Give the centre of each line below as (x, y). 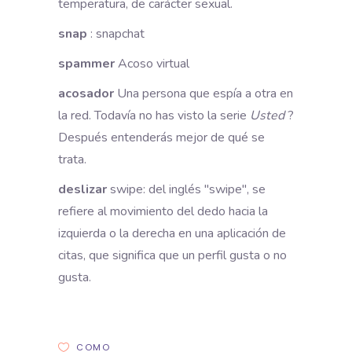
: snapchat (116, 33)
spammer (86, 63)
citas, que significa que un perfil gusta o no (172, 255)
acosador (86, 93)
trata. (72, 159)
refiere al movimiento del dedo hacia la (163, 211)
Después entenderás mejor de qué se (161, 137)
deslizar (82, 189)
